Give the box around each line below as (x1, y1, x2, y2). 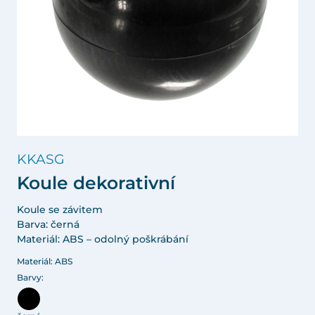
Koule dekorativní (17, 172, 175, 193)
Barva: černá (17, 218, 79, 231)
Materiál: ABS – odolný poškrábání (17, 233, 188, 245)
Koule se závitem (17, 203, 103, 216)
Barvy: (17, 272, 44, 283)
